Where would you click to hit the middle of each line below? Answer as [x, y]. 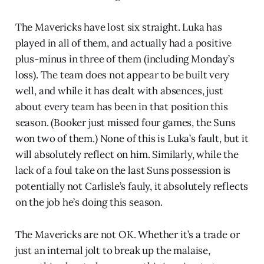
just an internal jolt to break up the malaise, [113, 250]
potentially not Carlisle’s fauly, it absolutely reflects [132, 186]
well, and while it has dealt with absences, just [119, 90]
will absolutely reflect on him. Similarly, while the [127, 154]
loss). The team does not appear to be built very [122, 75]
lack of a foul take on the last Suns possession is [123, 170]
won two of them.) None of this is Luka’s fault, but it [132, 138]
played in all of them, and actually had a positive [123, 43]
